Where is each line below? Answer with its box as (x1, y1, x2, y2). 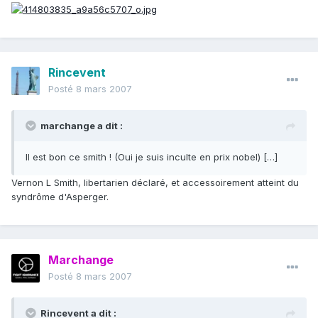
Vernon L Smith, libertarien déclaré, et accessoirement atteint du (11, 177, 299, 189)
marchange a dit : (40, 120, 123, 132)
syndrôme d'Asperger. (11, 191, 109, 203)
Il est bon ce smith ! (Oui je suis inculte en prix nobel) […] (26, 151, 278, 163)
